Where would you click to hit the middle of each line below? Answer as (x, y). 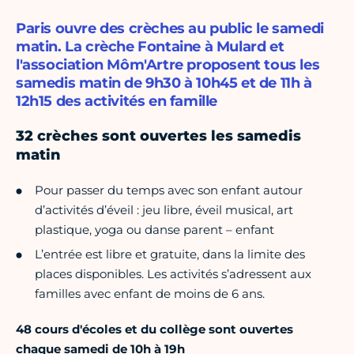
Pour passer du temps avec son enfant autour (169, 190)
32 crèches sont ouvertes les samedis (158, 136)
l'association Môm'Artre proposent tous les (168, 65)
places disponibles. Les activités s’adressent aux (173, 274)
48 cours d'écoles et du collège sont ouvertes (154, 330)
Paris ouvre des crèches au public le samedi (170, 29)
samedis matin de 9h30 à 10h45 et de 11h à (164, 83)
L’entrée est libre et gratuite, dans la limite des (170, 254)
